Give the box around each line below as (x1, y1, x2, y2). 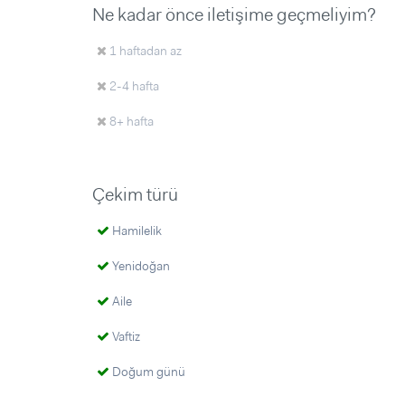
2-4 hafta (107, 78, 159, 94)
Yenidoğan (109, 258, 170, 274)
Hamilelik (109, 222, 162, 239)
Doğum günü (109, 363, 185, 380)
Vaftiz (109, 328, 140, 344)
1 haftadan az (107, 42, 182, 59)
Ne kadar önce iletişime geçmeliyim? (92, 3, 376, 26)
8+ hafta (107, 113, 154, 129)
